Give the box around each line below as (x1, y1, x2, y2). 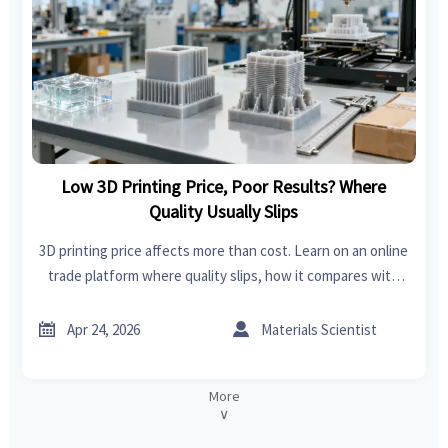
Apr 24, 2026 (67, 319, 141, 339)
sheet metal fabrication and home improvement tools (58, 290, 390, 310)
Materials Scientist (261, 319, 378, 339)
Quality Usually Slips (149, 199, 299, 223)
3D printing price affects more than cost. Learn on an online (39, 240, 409, 260)
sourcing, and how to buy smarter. (118, 315, 330, 335)
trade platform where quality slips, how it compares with (48, 265, 400, 285)
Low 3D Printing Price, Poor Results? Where (61, 174, 387, 198)
